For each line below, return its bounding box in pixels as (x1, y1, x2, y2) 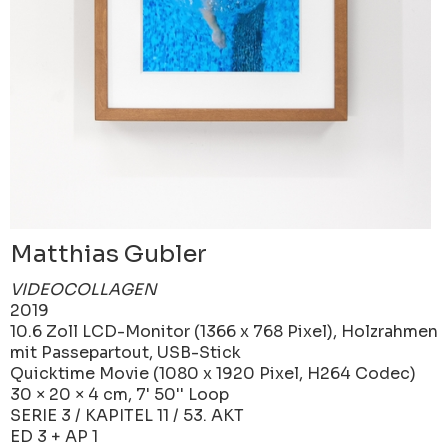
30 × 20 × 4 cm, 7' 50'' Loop (10, 383, 229, 405)
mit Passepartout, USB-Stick (10, 341, 241, 363)
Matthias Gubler (10, 238, 207, 269)
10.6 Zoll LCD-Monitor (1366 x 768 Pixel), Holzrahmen (10, 320, 438, 342)
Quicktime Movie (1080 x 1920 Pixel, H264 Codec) (10, 362, 416, 384)
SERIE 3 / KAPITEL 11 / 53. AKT (10, 404, 244, 426)
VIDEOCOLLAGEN (10, 278, 157, 300)
